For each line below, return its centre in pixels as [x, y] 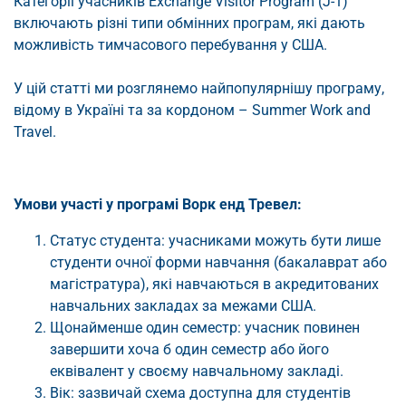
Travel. [35, 132]
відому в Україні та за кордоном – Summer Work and [192, 111]
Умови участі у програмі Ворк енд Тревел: [158, 205]
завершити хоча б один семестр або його [189, 350]
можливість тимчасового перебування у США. [170, 45]
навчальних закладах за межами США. [183, 306]
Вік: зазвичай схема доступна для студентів [200, 393]
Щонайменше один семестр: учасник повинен [205, 328]
